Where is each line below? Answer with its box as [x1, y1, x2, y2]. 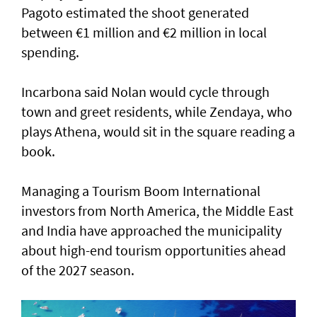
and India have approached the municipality [21, 221, 282, 239]
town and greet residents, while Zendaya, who [21, 102, 292, 120]
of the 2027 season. [21, 260, 134, 279]
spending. [21, 42, 79, 61]
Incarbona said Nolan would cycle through [21, 82, 270, 100]
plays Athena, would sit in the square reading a [21, 122, 295, 140]
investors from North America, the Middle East [21, 201, 294, 219]
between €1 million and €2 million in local [21, 23, 267, 41]
